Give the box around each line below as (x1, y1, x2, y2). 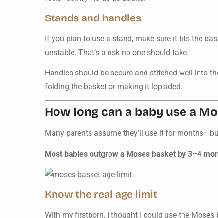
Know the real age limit (45, 188, 157, 200)
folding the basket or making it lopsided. (45, 82, 182, 91)
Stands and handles (45, 12, 141, 24)
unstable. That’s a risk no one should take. (45, 47, 189, 57)
